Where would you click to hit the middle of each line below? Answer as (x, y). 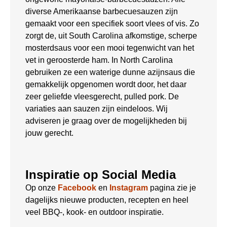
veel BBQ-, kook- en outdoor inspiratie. (94, 212)
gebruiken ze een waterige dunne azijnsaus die (110, 72)
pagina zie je (172, 187)
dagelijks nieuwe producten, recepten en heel (107, 200)
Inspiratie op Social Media (101, 174)
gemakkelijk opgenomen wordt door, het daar (106, 84)
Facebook (77, 187)
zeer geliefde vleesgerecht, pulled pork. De (102, 96)
